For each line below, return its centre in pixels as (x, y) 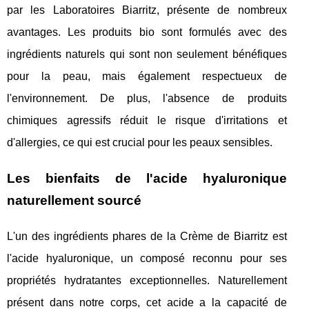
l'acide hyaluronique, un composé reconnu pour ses (147, 259)
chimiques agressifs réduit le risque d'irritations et (147, 121)
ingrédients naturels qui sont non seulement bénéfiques (147, 54)
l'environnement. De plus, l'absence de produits (147, 99)
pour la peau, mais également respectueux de (147, 77)
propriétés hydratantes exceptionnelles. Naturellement (147, 281)
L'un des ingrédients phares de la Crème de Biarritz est (147, 237)
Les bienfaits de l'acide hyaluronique (147, 179)
